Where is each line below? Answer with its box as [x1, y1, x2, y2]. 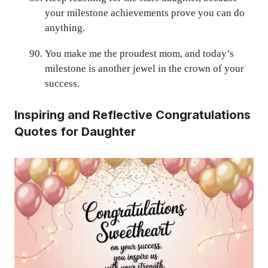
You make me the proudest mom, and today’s [45, 48, 234, 60]
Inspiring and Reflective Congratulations [14, 107, 251, 122]
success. [45, 78, 80, 90]
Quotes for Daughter [14, 124, 136, 139]
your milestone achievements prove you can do [45, 7, 245, 19]
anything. [45, 22, 85, 34]
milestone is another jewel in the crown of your [45, 63, 244, 75]
